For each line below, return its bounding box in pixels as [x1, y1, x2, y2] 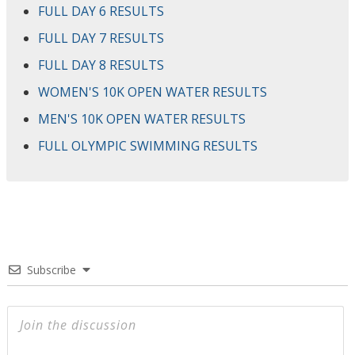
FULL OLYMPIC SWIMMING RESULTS [38, 137, 258, 155]
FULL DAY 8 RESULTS [38, 56, 164, 74]
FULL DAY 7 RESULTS [38, 29, 164, 48]
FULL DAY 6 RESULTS [38, 2, 164, 21]
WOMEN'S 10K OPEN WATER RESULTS [38, 83, 267, 101]
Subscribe [27, 262, 76, 278]
